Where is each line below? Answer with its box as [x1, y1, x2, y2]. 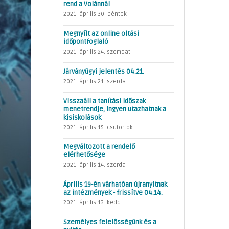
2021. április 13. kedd [63, 199, 121, 207]
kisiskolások [63, 113, 101, 122]
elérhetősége [63, 151, 105, 159]
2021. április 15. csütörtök [63, 124, 133, 131]
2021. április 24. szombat [63, 49, 130, 55]
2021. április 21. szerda [63, 78, 126, 85]
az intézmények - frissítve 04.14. [63, 189, 163, 197]
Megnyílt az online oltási [63, 30, 139, 38]
